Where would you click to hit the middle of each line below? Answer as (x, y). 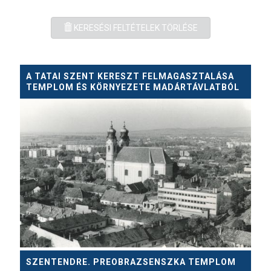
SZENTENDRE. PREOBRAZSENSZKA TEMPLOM (131, 262)
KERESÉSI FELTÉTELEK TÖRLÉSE (136, 28)
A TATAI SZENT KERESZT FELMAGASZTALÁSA (130, 77)
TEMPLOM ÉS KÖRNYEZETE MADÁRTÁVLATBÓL (133, 87)
